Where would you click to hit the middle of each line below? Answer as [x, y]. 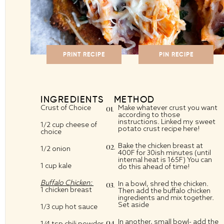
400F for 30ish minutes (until [164, 153]
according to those [149, 115]
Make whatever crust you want [167, 108]
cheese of [80, 125]
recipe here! [180, 129]
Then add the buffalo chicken [164, 191]
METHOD [134, 99]
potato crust [139, 129]
